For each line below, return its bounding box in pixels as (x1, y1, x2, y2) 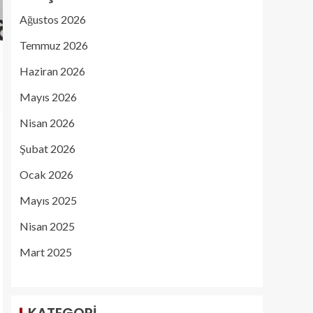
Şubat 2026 (20, 142, 75, 155)
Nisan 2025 (20, 219, 75, 233)
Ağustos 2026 (20, 13, 86, 26)
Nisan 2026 (20, 116, 75, 129)
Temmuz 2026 (20, 38, 88, 52)
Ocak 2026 (20, 168, 73, 181)
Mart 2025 (20, 245, 72, 259)
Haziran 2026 (20, 64, 85, 78)
